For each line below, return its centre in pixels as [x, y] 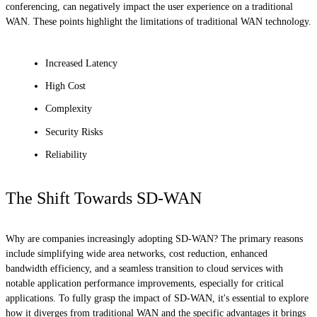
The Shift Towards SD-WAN [104, 198]
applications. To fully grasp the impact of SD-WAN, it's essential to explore [157, 298]
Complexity [69, 109]
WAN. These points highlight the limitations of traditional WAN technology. [158, 21]
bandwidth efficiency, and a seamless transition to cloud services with [144, 268]
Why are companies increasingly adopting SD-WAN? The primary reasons [154, 238]
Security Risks [74, 132]
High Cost [65, 86]
